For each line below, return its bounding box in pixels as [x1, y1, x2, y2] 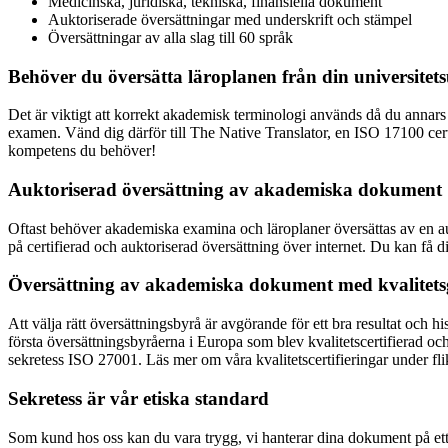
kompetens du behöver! [8, 142, 156, 160]
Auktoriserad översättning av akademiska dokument [8, 179, 442, 201]
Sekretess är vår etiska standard [8, 387, 269, 409]
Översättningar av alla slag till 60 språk [48, 28, 293, 46]
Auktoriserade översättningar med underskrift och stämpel [48, 10, 412, 28]
